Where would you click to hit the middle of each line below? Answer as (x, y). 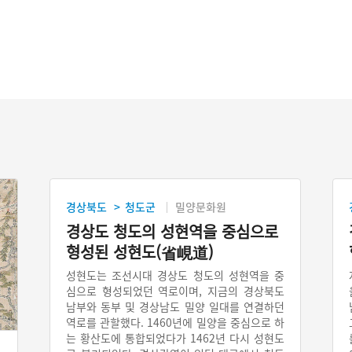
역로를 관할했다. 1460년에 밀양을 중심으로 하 (175, 322)
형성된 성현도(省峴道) (140, 251)
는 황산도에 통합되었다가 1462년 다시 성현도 (175, 337)
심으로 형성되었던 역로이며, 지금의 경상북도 (175, 290)
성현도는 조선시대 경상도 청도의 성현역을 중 (175, 275)
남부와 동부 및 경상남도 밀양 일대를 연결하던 (175, 306)
